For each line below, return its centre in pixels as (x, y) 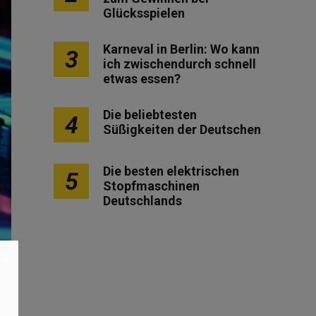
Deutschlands (142, 201)
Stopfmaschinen (151, 186)
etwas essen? (142, 79)
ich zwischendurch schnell (180, 64)
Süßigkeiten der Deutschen (182, 129)
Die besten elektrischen (171, 171)
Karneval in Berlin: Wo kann (181, 49)
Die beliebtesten (150, 115)
